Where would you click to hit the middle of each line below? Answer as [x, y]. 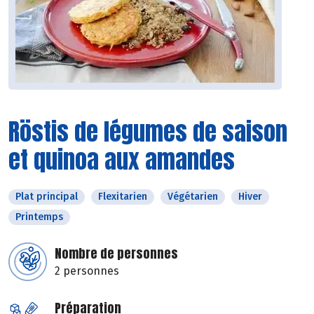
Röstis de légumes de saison [148, 132]
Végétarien [193, 197]
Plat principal [47, 197]
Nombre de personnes [116, 254]
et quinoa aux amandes [122, 160]
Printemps [39, 217]
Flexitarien [123, 197]
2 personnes [87, 271]
